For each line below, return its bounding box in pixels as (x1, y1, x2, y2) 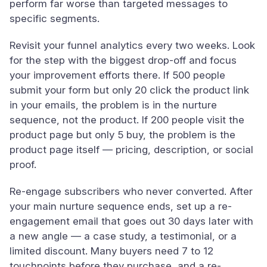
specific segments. (10, 13, 100, 24)
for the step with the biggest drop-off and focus (10, 54, 237, 66)
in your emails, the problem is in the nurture (10, 99, 217, 111)
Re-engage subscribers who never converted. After (10, 185, 253, 197)
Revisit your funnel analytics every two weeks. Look (10, 39, 255, 51)
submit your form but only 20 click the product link (10, 84, 249, 96)
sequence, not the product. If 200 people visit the (10, 114, 244, 126)
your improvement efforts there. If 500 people (10, 69, 225, 81)
